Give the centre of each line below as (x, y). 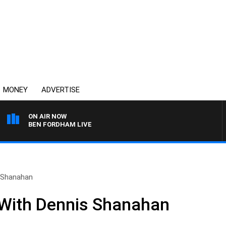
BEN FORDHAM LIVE (60, 124)
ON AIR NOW (47, 116)
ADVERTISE (61, 90)
